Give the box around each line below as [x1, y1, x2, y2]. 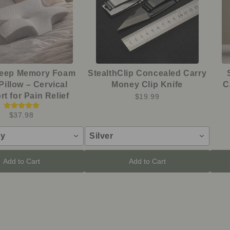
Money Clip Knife [111, 80, 183, 89]
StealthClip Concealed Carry [87, 68, 207, 78]
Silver [89, 131, 113, 140]
